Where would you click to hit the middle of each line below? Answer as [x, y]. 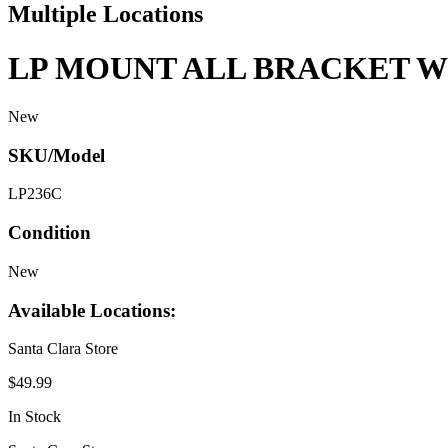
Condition [49, 233]
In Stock [34, 417]
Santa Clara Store [63, 349]
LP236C [35, 194]
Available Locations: [92, 310]
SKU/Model [56, 155]
